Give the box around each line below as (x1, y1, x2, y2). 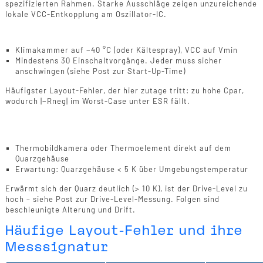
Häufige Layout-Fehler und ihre (5, 221, 243, 238)
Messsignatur (5, 238, 109, 255)
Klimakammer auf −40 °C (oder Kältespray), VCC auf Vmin (15, 45, 238, 55)
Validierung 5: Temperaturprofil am (5, 117, 191, 129)
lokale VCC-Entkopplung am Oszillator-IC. (5, 9, 167, 19)
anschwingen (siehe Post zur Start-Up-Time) (15, 66, 186, 76)
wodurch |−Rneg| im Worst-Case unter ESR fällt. (5, 96, 190, 106)
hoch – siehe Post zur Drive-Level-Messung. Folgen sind (5, 194, 220, 204)
